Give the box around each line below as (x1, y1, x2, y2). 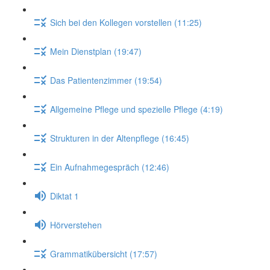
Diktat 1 (50, 189, 79, 202)
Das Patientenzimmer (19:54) (50, 74, 162, 86)
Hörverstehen (50, 218, 102, 231)
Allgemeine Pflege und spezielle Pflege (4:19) (50, 102, 223, 115)
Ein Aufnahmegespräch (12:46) (50, 160, 169, 173)
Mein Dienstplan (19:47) (50, 45, 142, 57)
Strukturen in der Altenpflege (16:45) (50, 131, 189, 144)
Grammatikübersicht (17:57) (50, 247, 157, 260)
